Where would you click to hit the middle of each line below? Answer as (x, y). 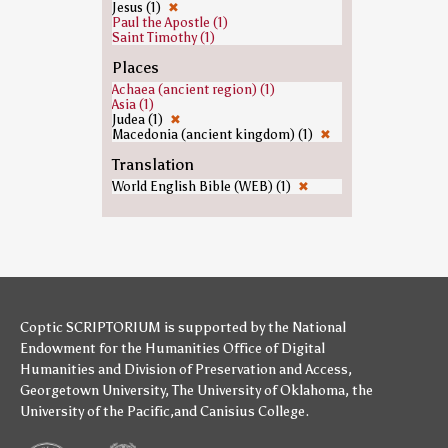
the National (307, 327)
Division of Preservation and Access (236, 369)
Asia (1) (132, 104)
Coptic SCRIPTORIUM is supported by (144, 327)
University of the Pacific (95, 411)
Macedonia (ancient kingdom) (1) (213, 134)
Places (135, 67)
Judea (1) (138, 119)
